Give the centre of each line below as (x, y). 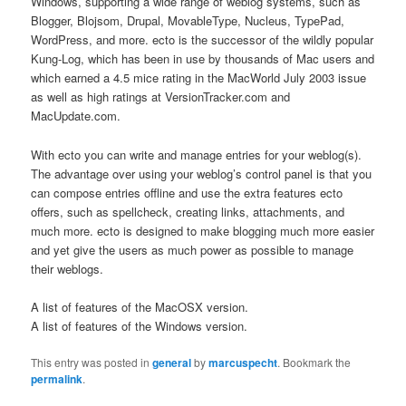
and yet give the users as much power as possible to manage (193, 249)
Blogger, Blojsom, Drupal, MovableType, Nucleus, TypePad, (188, 21)
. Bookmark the (314, 362)
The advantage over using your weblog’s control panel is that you (202, 173)
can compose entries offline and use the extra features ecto (187, 192)
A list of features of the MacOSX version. (140, 306)
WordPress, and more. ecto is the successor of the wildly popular (203, 40)
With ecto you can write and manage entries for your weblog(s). (197, 154)
